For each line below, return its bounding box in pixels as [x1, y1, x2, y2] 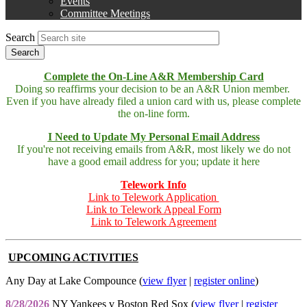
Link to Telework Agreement [90, 215, 217, 228]
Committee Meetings [60, 7, 150, 19]
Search [5, 31, 35, 43]
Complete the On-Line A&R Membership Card [43, 70, 264, 82]
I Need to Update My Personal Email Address [47, 130, 260, 143]
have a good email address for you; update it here [47, 155, 260, 167]
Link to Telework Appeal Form [86, 203, 221, 215]
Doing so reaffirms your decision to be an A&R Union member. [14, 82, 293, 95]
